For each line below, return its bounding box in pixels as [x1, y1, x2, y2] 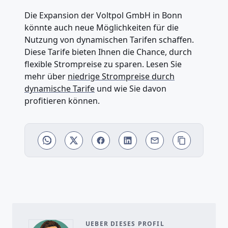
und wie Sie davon [95, 83, 166, 95]
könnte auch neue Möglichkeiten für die [24, 22, 179, 34]
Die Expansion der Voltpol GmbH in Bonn [24, 10, 182, 21]
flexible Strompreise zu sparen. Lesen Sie [24, 59, 182, 70]
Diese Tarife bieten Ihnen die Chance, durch [24, 46, 192, 58]
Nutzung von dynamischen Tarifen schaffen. [24, 34, 194, 46]
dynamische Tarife [24, 83, 95, 95]
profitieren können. [24, 95, 100, 107]
